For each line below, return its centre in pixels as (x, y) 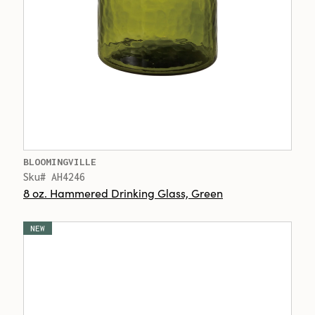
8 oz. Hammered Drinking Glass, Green (123, 193)
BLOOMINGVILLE (60, 162)
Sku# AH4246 (54, 177)
